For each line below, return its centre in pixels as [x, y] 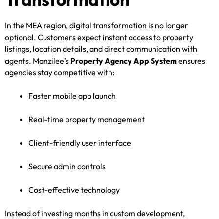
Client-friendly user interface [80, 142]
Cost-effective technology [74, 189]
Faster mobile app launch [72, 96]
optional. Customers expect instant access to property [99, 37]
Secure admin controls [67, 166]
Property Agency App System [124, 60]
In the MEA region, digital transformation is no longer [97, 25]
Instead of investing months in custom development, [95, 213]
